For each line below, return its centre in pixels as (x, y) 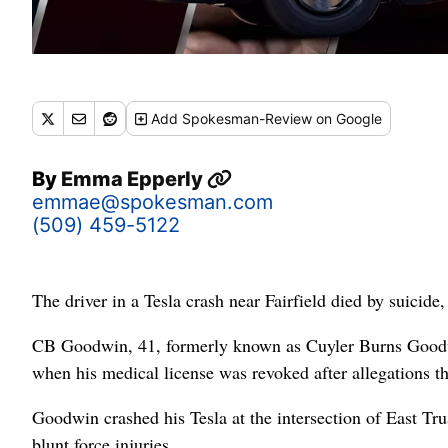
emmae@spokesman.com (152, 202)
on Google (347, 119)
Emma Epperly (134, 179)
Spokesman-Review (247, 119)
